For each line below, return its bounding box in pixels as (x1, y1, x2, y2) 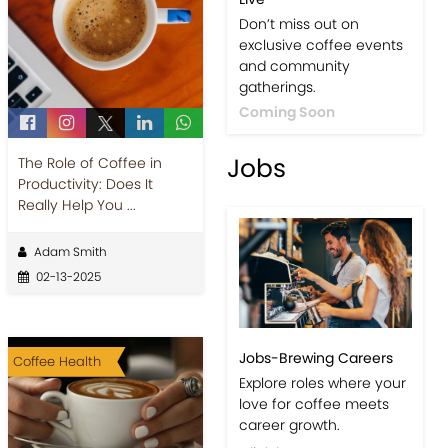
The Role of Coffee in (17, 152, 162, 173)
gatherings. (238, 252, 316, 273)
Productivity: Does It (17, 173, 153, 194)
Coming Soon (238, 277, 335, 298)
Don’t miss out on (238, 189, 359, 210)
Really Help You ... (17, 194, 136, 215)
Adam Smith (33, 242, 107, 260)
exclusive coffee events (238, 210, 403, 231)
